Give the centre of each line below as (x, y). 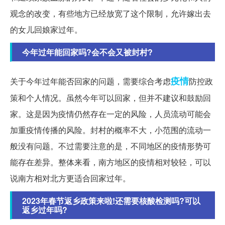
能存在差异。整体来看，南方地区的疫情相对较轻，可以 (110, 162)
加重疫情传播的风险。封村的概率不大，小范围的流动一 (110, 130)
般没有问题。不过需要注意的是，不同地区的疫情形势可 (110, 146)
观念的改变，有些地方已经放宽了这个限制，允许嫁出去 (110, 14)
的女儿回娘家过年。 (46, 30)
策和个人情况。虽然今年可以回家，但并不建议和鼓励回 (110, 98)
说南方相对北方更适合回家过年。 (70, 178)
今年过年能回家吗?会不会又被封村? (87, 52)
